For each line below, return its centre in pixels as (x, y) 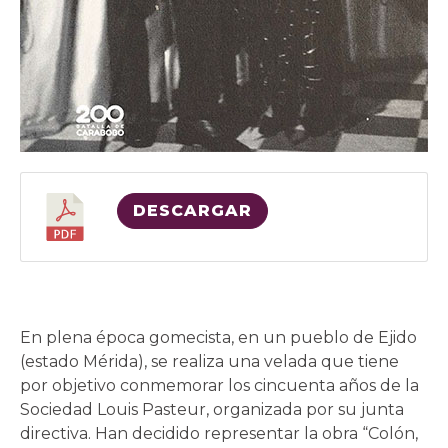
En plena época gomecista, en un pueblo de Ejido (218, 338)
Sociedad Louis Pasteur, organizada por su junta (212, 410)
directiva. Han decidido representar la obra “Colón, (219, 434)
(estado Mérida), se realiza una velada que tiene (209, 362)
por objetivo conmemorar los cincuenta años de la (219, 386)
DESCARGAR (192, 211)
